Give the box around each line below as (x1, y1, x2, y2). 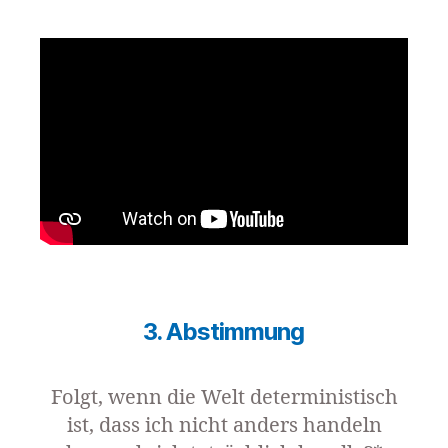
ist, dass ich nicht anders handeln (66, 412, 382, 438)
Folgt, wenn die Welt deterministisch (50, 384, 398, 410)
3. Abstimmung (143, 316, 305, 346)
